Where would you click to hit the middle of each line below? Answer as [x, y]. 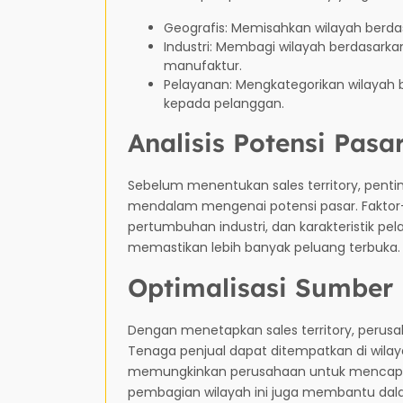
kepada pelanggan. [224, 103]
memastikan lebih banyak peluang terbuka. [264, 247]
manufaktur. [203, 65]
